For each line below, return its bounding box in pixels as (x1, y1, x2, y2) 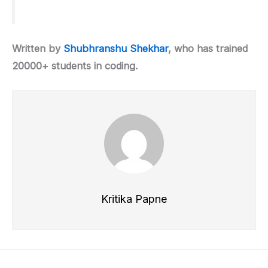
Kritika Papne (101, 193, 167, 205)
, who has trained (168, 42, 248, 54)
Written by (12, 42, 63, 54)
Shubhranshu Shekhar (63, 42, 168, 54)
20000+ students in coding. (12, 59, 138, 72)
